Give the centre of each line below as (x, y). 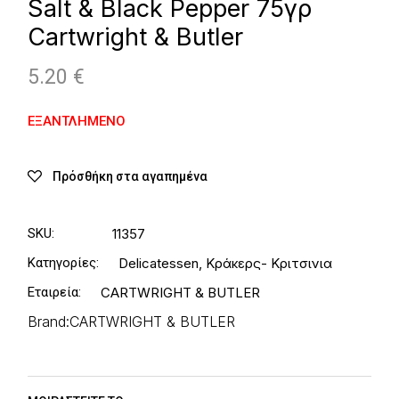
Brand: (49, 322)
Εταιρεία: (55, 292)
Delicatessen (159, 263)
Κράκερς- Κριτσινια (269, 263)
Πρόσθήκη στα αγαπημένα (130, 176)
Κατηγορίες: (64, 263)
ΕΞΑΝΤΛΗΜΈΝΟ (77, 121)
